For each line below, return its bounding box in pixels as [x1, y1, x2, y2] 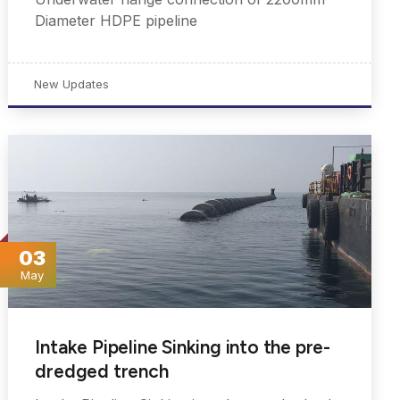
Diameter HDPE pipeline [35, 11, 198, 29]
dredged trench [35, 360, 169, 383]
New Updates [34, 76, 110, 91]
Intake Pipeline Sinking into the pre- [35, 336, 330, 359]
